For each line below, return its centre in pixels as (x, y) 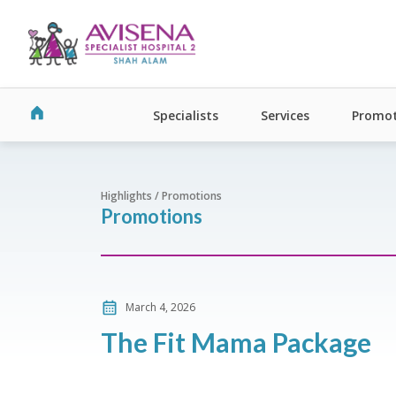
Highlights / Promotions (161, 196)
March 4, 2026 (160, 307)
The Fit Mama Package (236, 342)
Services (285, 115)
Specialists (186, 115)
